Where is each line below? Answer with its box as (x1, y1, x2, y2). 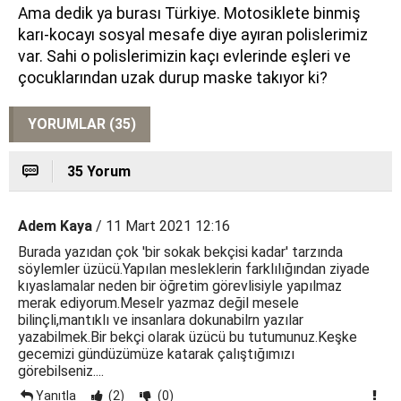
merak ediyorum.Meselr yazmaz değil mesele (18, 294, 299, 311)
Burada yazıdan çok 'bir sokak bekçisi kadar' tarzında (18, 243, 343, 260)
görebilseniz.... (18, 363, 104, 380)
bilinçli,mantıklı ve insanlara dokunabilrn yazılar (18, 311, 303, 328)
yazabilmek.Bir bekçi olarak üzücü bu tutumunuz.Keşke (18, 328, 357, 346)
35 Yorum (67, 163, 131, 180)
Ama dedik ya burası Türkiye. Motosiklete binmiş (18, 4, 361, 22)
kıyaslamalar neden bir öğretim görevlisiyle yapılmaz (18, 277, 342, 294)
